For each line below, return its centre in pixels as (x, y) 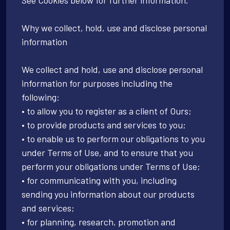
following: (41, 97)
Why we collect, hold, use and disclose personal (114, 27)
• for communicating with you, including (99, 180)
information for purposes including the (97, 83)
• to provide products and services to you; (104, 124)
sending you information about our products (108, 194)
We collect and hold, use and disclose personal (112, 69)
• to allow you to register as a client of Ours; (107, 111)
